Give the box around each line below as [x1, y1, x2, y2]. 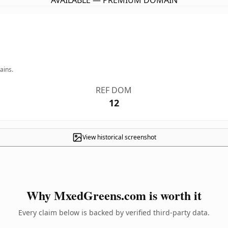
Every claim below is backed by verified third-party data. [18, 208, 210, 217]
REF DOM [96, 84, 132, 96]
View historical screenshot [82, 133, 156, 141]
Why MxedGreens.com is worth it [26, 186, 202, 204]
